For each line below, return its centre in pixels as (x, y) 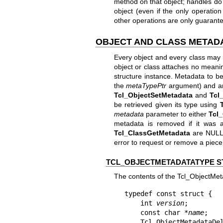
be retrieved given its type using (167, 105)
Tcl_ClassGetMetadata (152, 133)
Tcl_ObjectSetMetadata (153, 95)
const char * (164, 212)
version (170, 203)
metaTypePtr (146, 86)
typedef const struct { (168, 193)
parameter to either (176, 114)
